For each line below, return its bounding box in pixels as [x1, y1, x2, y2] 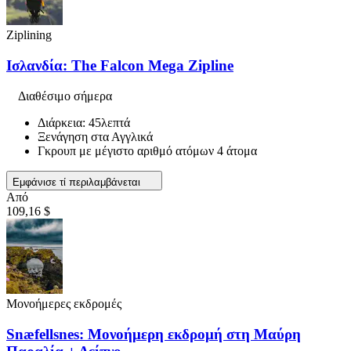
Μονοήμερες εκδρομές [6, 296, 121, 310]
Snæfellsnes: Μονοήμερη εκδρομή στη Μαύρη [6, 325, 301, 342]
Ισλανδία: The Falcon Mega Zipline [6, 57, 233, 74]
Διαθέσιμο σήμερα [18, 89, 112, 103]
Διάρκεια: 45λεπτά [38, 115, 130, 129]
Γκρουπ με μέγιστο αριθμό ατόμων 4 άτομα [38, 143, 257, 157]
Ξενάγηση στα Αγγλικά [38, 129, 153, 143]
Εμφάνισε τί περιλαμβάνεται [13, 175, 143, 188]
